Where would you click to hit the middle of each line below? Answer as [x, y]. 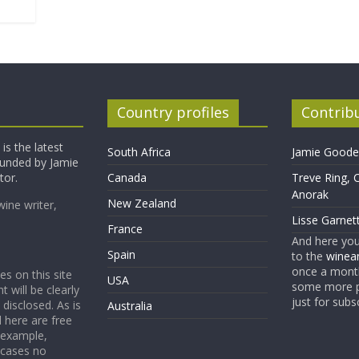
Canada [127, 178]
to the [309, 256]
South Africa [139, 152]
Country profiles [173, 113]
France [125, 229]
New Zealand [142, 204]
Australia [130, 306]
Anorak [310, 195]
